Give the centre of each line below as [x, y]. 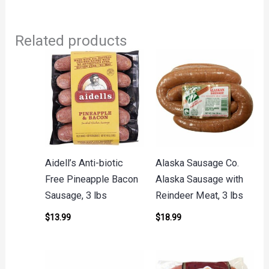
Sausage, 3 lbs [76, 196]
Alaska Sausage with [199, 180]
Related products [71, 41]
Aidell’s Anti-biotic [84, 163]
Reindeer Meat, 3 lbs [199, 196]
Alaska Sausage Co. [197, 163]
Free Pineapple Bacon [91, 180]
